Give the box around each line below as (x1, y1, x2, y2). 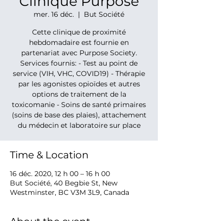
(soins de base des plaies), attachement (11, 110, 147, 119)
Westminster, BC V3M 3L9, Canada (10, 188, 129, 197)
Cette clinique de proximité (32, 28, 126, 37)
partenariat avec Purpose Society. (21, 48, 137, 57)
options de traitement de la (32, 90, 126, 99)
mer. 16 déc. (34, 10, 74, 19)
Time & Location (10, 149, 89, 161)
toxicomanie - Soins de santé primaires (12, 100, 146, 109)
